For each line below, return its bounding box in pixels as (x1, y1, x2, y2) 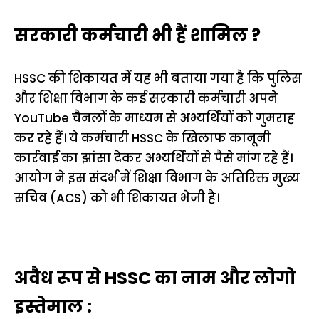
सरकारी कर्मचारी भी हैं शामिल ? (14, 23, 261, 47)
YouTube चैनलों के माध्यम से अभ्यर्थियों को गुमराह (14, 109, 295, 127)
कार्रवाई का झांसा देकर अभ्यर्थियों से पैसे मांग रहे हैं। (14, 149, 293, 167)
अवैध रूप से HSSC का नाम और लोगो (14, 266, 296, 290)
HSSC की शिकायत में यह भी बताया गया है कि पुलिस (14, 69, 302, 87)
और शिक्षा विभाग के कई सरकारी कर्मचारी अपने (14, 89, 278, 107)
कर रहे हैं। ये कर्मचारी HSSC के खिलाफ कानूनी (14, 129, 271, 147)
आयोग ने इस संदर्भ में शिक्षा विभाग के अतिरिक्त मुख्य (14, 169, 300, 187)
